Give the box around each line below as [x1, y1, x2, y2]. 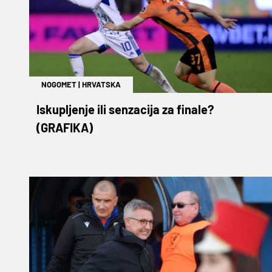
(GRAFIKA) [36, 120, 93, 135]
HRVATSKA [82, 79, 121, 89]
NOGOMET [41, 79, 76, 89]
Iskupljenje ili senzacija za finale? [36, 101, 214, 117]
